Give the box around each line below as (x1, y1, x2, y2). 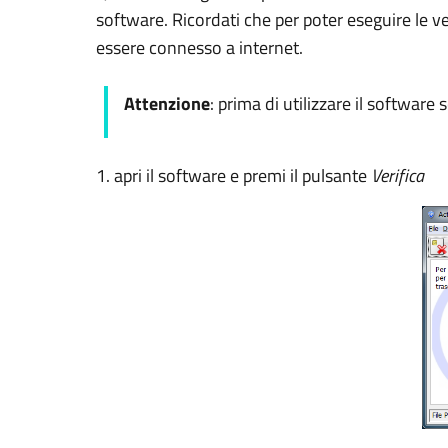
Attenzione (124, 90, 210, 117)
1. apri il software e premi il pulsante (96, 162, 371, 189)
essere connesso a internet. (96, 34, 303, 61)
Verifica (371, 162, 424, 189)
